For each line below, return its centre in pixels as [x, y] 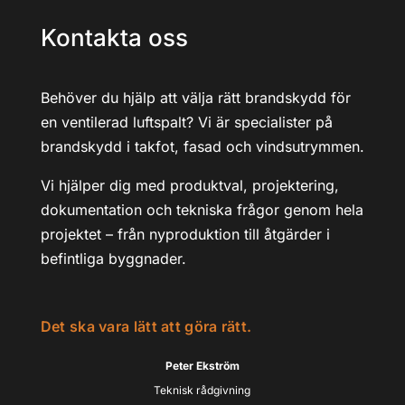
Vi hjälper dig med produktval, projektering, [189, 185]
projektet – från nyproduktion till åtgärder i [185, 234]
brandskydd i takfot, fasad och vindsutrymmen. [202, 146]
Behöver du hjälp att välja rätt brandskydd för [195, 98]
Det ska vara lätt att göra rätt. [146, 326]
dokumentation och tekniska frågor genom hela [202, 210]
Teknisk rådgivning [202, 390]
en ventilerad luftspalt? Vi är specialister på [186, 122]
